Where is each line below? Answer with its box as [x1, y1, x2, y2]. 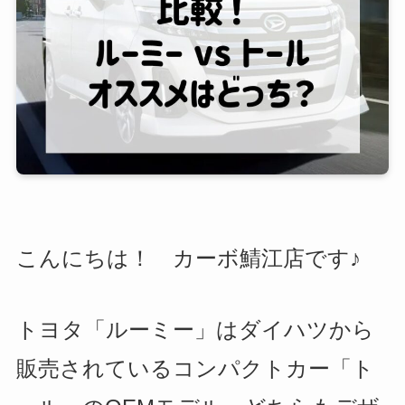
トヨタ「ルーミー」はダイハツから [15, 317, 374, 343]
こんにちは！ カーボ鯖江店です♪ [15, 246, 361, 271]
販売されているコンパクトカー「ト [15, 356, 374, 381]
